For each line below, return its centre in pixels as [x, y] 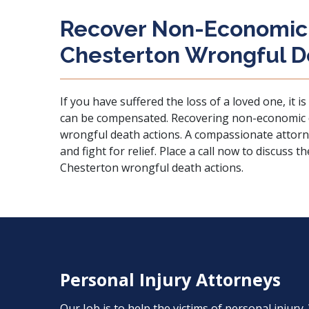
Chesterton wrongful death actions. [152, 168]
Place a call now [199, 151]
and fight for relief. [110, 151]
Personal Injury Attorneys [170, 279]
